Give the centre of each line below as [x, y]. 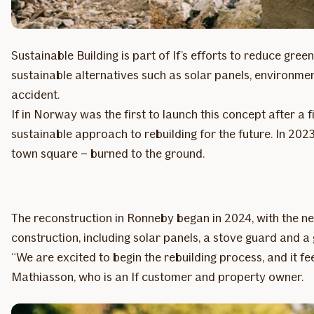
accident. [37, 95]
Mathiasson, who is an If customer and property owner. [159, 277]
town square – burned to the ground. [109, 154]
